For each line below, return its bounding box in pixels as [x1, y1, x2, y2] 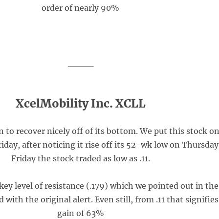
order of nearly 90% [42, 3, 120, 13]
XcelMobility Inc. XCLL [15, 96, 146, 110]
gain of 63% [57, 208, 104, 218]
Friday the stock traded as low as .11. [11, 153, 150, 163]
